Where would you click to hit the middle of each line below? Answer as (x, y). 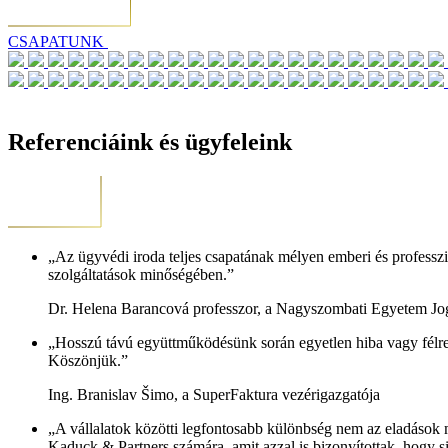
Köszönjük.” (88, 360)
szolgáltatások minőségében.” (141, 274)
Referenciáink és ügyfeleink (150, 141)
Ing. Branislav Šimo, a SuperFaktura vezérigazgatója (214, 394)
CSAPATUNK (58, 41)
